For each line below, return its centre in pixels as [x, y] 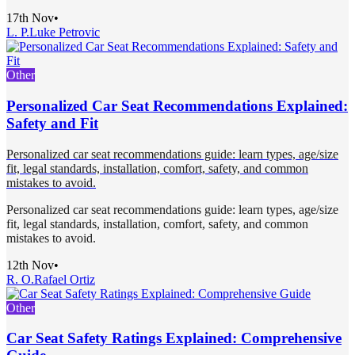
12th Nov [30, 265]
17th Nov [30, 18]
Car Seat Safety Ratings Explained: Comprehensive [174, 338]
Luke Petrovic [65, 32]
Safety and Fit [52, 123]
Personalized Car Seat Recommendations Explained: [177, 105]
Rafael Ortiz [65, 279]
